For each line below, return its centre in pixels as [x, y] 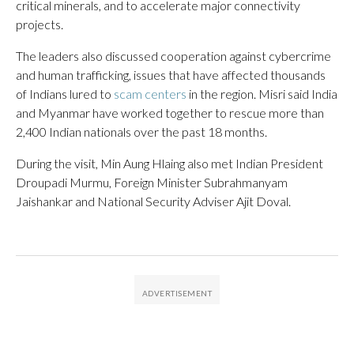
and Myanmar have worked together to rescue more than [170, 112]
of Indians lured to [65, 93]
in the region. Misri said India [262, 93]
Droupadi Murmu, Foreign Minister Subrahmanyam [152, 182]
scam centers [150, 93]
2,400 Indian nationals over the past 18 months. [141, 131]
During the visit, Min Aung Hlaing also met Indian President [169, 163]
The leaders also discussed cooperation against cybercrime [173, 55]
